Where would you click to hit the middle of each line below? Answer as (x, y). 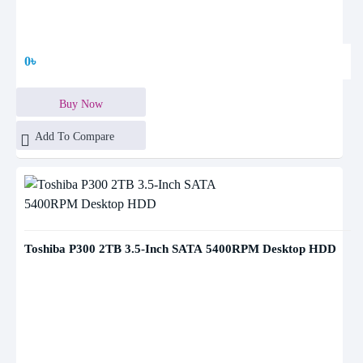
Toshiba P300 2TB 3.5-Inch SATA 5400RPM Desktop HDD (180, 249)
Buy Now (81, 104)
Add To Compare (74, 137)
